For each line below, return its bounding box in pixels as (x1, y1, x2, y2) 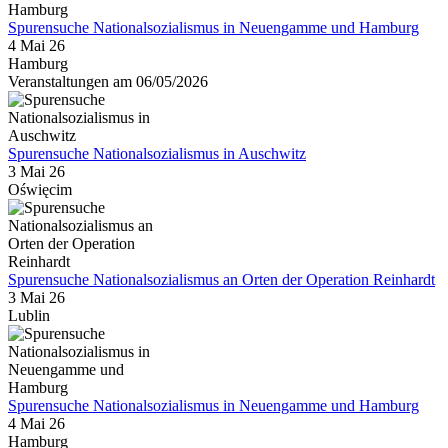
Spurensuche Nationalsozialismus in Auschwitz (8, 144, 306, 162)
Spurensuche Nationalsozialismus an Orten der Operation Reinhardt (8, 270, 435, 288)
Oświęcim (8, 180, 72, 198)
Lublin (8, 306, 50, 324)
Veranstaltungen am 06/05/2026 (8, 72, 208, 90)
